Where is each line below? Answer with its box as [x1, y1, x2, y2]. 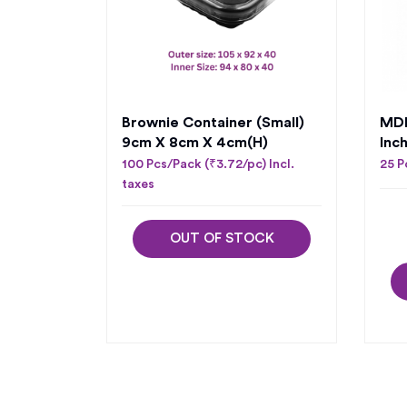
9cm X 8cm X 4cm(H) [122, 135, 268, 150]
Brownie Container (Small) [122, 115, 304, 130]
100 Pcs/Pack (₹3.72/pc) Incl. [122, 158, 294, 171]
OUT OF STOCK [169, 232, 274, 245]
